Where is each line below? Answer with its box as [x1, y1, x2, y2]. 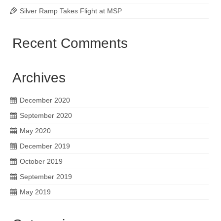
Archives [12, 70, 66, 85]
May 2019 [20, 187, 51, 196]
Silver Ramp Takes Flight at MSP [20, 6, 122, 15]
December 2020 [20, 96, 70, 104]
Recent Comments [12, 35, 128, 51]
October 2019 [20, 157, 63, 165]
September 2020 [20, 111, 72, 119]
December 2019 [20, 142, 70, 150]
